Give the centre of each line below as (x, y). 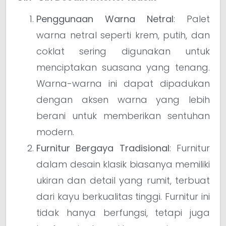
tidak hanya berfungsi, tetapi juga (123, 212)
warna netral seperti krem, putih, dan (123, 35)
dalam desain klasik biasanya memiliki (123, 164)
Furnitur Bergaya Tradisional (103, 148)
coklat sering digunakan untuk (123, 51)
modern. (55, 132)
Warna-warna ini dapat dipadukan (123, 83)
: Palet (192, 19)
